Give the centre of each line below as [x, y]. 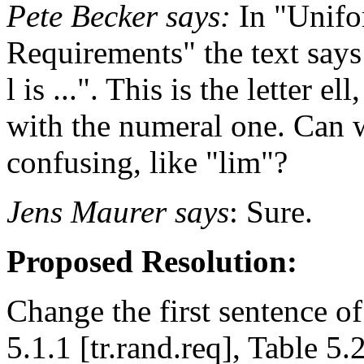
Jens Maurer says [118, 211]
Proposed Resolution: [152, 261]
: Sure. [271, 211]
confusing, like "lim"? [147, 162]
